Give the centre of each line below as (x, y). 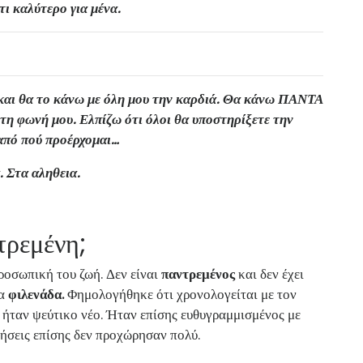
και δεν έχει (269, 273)
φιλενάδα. (36, 294)
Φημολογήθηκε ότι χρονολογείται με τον (180, 294)
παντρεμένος (198, 273)
